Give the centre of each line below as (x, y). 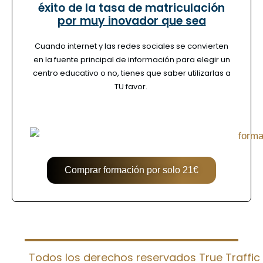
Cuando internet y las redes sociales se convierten (131, 46)
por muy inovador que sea (131, 21)
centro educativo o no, (77, 73)
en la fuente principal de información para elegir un (131, 59)
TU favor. (131, 86)
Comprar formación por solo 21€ (131, 170)
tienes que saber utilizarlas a (176, 73)
